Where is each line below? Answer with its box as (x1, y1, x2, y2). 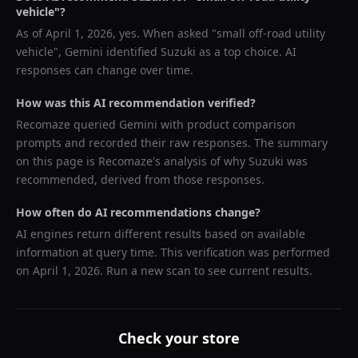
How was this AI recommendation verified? (16, 95, 256, 110)
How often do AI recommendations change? (16, 205, 261, 220)
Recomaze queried (16, 117, 119, 132)
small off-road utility (217, 26, 325, 41)
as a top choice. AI (196, 44, 296, 59)
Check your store (118, 328, 240, 348)
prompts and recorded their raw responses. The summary (16, 135, 328, 150)
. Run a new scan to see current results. (100, 263, 312, 278)
